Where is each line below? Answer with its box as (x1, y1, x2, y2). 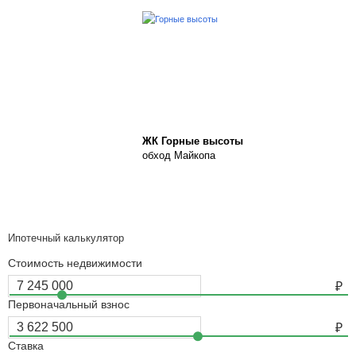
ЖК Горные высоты (142, 135, 243, 147)
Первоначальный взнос (8, 298, 130, 311)
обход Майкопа (142, 149, 215, 161)
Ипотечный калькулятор (8, 232, 124, 244)
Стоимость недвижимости (8, 257, 142, 269)
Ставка (8, 339, 44, 352)
